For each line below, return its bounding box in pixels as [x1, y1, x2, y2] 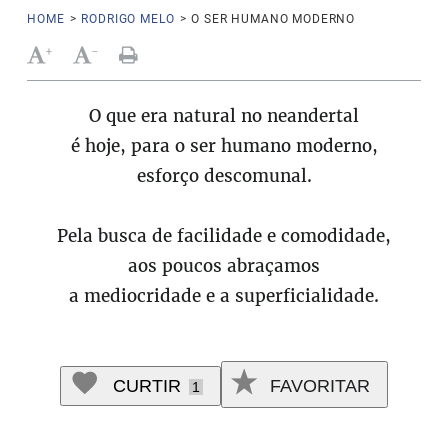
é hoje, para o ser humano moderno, [70, 135, 378, 157]
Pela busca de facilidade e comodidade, [57, 225, 391, 247]
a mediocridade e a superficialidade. [69, 285, 379, 307]
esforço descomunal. [136, 165, 312, 187]
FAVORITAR [265, 376, 370, 397]
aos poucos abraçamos [128, 255, 320, 277]
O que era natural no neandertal [89, 105, 359, 127]
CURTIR [113, 376, 181, 397]
